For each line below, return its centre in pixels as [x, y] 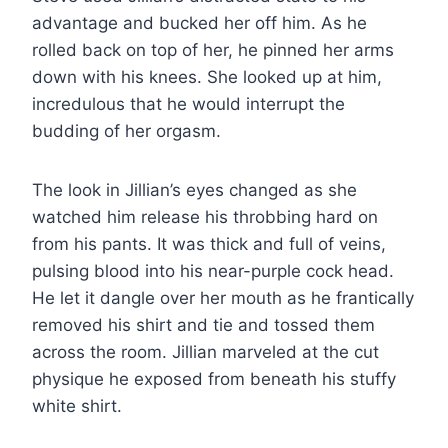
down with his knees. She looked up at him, [207, 76]
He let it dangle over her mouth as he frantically [223, 297]
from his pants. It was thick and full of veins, [209, 243]
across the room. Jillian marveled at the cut [205, 351]
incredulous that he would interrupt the [188, 103]
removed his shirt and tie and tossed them [203, 324]
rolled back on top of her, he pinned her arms [213, 49]
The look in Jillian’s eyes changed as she [194, 189]
